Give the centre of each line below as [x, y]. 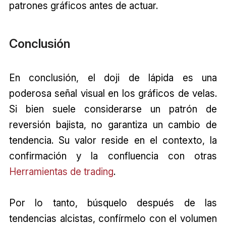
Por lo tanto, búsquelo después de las [113, 203]
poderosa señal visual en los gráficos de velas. [113, 94]
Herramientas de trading [61, 172]
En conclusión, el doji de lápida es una [113, 78]
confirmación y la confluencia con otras [113, 156]
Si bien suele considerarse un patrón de [113, 109]
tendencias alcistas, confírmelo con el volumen [113, 219]
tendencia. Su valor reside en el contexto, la [113, 140]
